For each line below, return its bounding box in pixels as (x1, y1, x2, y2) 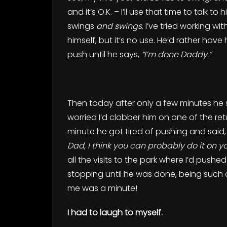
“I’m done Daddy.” (141, 49, 211, 60)
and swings (96, 20, 142, 32)
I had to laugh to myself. (67, 207, 163, 218)
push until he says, (67, 49, 141, 60)
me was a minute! (67, 182, 137, 194)
